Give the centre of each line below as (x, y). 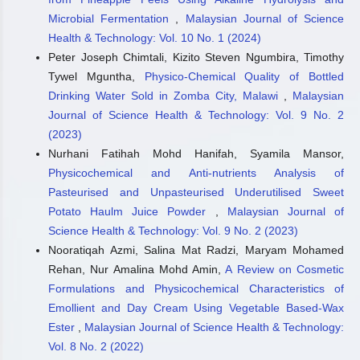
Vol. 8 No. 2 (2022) (96, 347)
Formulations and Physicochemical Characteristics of (196, 289)
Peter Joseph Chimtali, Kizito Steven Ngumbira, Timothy (196, 57)
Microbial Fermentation (112, 19)
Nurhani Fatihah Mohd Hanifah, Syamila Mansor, (196, 154)
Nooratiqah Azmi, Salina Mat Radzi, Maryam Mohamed (196, 250)
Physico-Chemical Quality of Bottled (244, 77)
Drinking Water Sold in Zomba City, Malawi (166, 96)
